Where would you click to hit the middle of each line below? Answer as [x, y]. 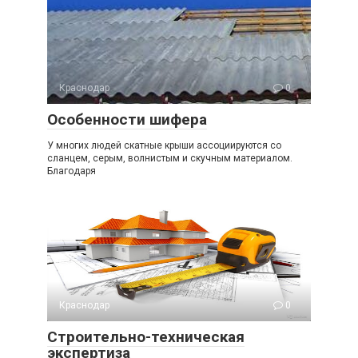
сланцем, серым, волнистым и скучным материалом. [170, 158]
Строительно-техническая [146, 337]
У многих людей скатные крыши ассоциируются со [164, 145]
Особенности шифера [127, 119]
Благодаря [72, 171]
